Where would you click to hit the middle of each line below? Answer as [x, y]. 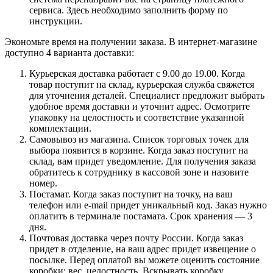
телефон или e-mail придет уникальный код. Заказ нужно [148, 205]
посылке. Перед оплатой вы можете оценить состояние [144, 260]
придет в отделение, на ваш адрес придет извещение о [143, 249]
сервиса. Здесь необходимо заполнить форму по [129, 10]
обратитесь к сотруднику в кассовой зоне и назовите [139, 172]
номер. [43, 183]
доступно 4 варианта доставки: [69, 52]
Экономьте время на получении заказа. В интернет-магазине [131, 41]
